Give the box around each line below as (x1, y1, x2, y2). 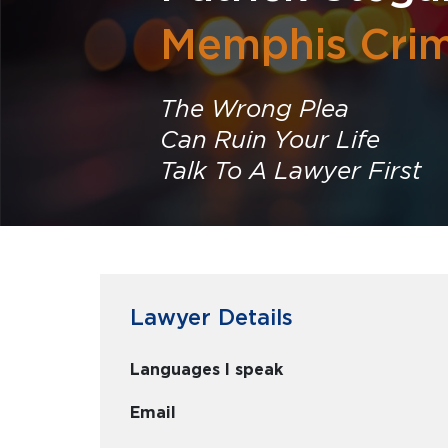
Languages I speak (130, 360, 283, 379)
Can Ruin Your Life (160, 125, 380, 154)
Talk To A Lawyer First (160, 156, 422, 185)
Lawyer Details (130, 304, 293, 330)
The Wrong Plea (160, 94, 349, 123)
